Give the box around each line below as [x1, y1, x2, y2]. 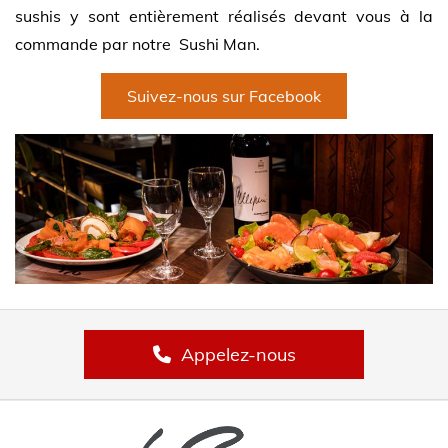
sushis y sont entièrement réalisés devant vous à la [15, 6, 433, 27]
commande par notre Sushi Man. [15, 34, 264, 55]
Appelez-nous [180, 343, 296, 367]
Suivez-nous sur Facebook [127, 86, 321, 107]
